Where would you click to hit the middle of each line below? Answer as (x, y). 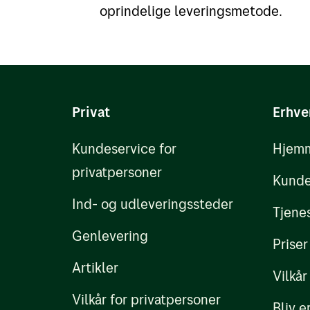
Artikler (95, 267)
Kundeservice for (124, 148)
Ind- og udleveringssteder (153, 204)
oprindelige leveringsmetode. (191, 11)
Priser (290, 244)
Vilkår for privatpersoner (146, 299)
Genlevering (110, 236)
